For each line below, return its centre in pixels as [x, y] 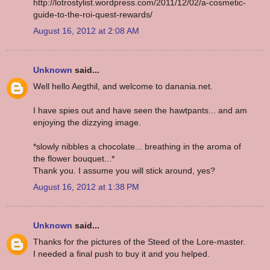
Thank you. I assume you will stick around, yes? [124, 170]
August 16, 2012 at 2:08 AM [86, 31]
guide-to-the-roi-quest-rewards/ [93, 15]
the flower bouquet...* [74, 158]
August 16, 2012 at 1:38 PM [86, 187]
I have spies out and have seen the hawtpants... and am [140, 110]
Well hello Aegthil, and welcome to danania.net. [123, 86]
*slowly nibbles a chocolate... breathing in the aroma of [137, 146]
